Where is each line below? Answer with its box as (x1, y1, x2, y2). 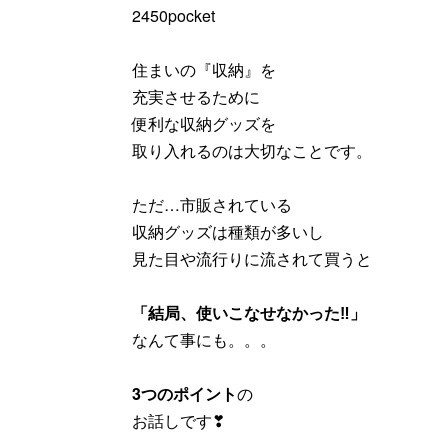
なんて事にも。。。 (132, 327, 276, 351)
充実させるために (132, 84, 260, 108)
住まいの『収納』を (132, 57, 276, 81)
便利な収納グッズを (132, 111, 276, 135)
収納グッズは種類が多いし (132, 219, 324, 243)
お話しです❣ (132, 408, 225, 432)
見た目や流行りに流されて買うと (132, 246, 372, 270)
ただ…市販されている (132, 192, 292, 216)
